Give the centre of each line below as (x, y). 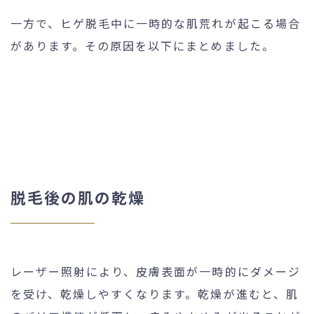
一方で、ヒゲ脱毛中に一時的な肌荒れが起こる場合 (156, 23)
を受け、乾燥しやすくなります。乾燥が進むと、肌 (155, 293)
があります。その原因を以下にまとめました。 (143, 45)
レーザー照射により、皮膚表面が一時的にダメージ (156, 271)
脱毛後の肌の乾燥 (78, 197)
